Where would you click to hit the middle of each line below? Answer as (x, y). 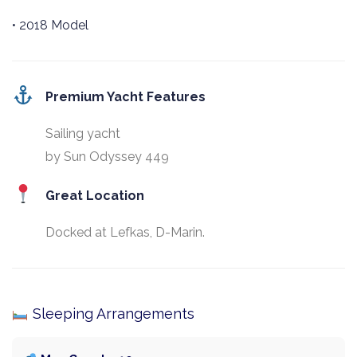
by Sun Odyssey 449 (108, 157)
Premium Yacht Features (126, 97)
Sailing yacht (83, 134)
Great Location (95, 196)
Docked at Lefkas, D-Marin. (126, 233)
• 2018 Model (50, 25)
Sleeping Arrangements (111, 314)
